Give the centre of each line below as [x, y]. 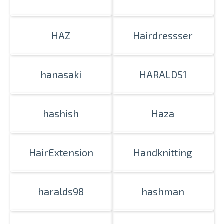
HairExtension [61, 152]
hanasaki [61, 74]
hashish [61, 113]
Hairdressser [163, 35]
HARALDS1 [163, 74]
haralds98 [61, 191]
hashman [163, 191]
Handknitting [163, 152]
